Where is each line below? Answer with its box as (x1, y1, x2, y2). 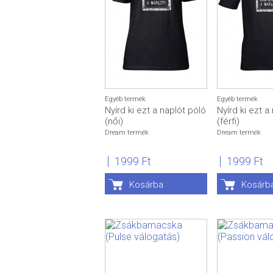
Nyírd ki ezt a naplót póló (105, 105, 206, 116)
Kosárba (129, 179, 163, 191)
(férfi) (217, 116, 239, 127)
